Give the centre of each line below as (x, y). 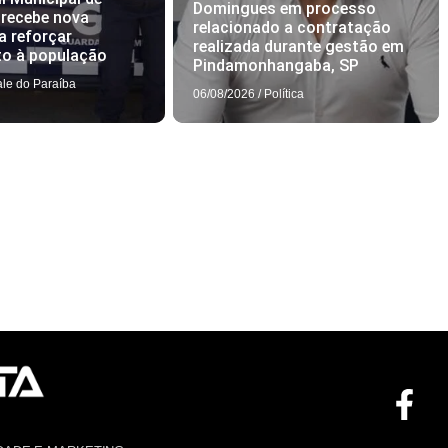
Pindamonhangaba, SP (275, 65)
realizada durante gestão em (298, 46)
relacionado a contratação (291, 27)
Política (283, 93)
